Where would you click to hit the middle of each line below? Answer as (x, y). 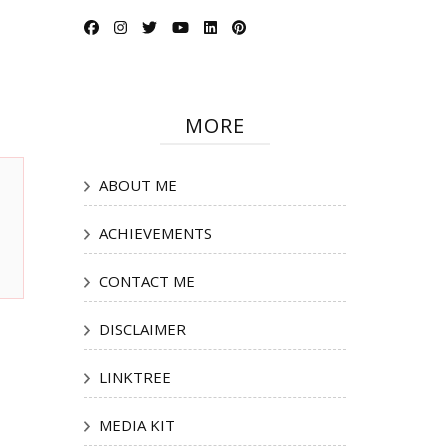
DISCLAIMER (142, 329)
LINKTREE (134, 377)
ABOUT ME (137, 185)
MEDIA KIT (136, 425)
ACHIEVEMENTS (155, 233)
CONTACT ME (146, 281)
